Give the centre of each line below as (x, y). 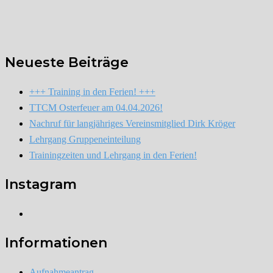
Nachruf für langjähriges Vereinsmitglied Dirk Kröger (132, 123)
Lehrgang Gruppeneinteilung (85, 139)
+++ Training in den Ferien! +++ (92, 91)
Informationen (56, 243)
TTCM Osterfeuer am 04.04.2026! (96, 107)
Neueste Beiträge (67, 62)
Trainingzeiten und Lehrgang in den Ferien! (113, 155)
